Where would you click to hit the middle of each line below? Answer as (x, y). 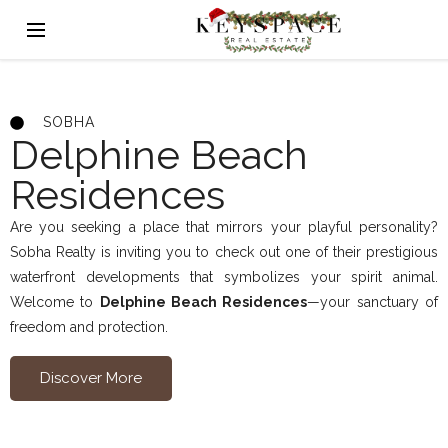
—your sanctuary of (373, 302)
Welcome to (55, 302)
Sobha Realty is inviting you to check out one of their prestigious (224, 252)
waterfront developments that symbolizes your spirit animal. (224, 277)
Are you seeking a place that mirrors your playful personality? (224, 227)
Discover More (91, 378)
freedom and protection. (89, 327)
